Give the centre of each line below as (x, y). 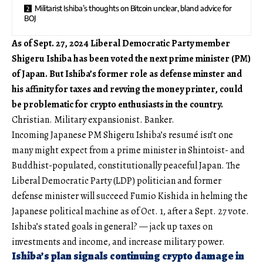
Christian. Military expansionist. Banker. (93, 120)
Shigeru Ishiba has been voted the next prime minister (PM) (131, 59)
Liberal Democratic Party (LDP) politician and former (117, 181)
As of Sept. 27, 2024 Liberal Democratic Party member (121, 44)
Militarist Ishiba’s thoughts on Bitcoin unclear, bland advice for (133, 9)
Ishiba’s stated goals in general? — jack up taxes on (112, 227)
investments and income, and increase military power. (118, 242)
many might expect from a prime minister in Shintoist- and (128, 151)
